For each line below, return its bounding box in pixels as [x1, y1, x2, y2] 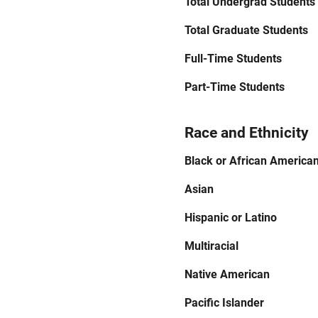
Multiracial [185, 239, 238, 253]
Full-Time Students [185, 52, 282, 65]
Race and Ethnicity [185, 124, 309, 141]
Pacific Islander [185, 296, 264, 309]
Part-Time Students [185, 80, 285, 94]
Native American [185, 268, 270, 281]
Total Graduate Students [185, 23, 308, 37]
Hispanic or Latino [185, 211, 277, 224]
